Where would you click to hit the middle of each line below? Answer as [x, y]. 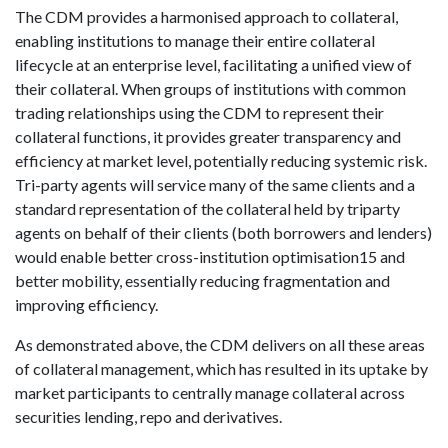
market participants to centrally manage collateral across [210, 392]
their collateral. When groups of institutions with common [210, 88]
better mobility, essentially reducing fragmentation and [202, 280]
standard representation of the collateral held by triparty [207, 208]
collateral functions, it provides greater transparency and [208, 136]
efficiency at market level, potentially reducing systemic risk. [221, 160]
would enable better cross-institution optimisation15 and [210, 256]
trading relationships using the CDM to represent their [199, 112]
